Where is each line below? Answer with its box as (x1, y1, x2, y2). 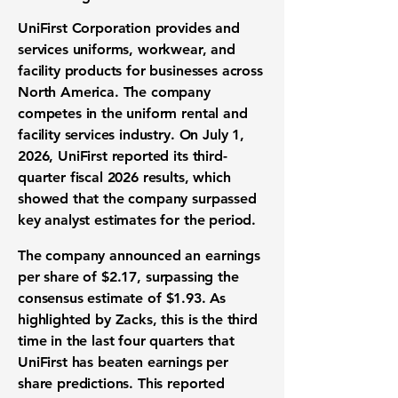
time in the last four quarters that (18, 332, 235, 349)
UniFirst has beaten (18, 354, 147, 370)
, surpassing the (137, 268, 239, 285)
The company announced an (18, 247, 205, 264)
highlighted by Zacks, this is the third (18, 311, 258, 328)
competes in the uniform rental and (18, 105, 248, 122)
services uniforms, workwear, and (18, 41, 235, 58)
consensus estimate (18, 290, 144, 306)
